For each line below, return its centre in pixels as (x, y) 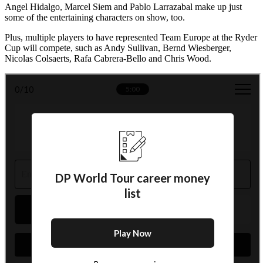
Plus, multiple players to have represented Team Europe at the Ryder (131, 38)
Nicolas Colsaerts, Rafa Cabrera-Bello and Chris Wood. (108, 59)
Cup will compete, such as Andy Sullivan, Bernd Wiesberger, (118, 48)
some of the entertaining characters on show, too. (95, 18)
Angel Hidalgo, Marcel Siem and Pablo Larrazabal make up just (123, 7)
